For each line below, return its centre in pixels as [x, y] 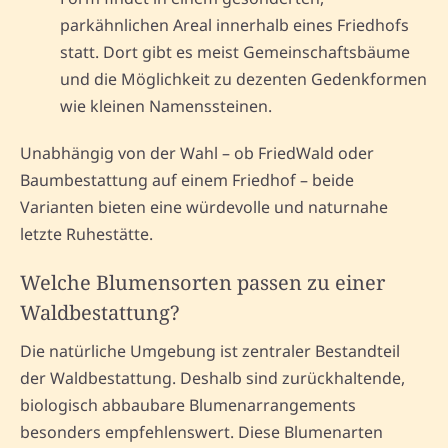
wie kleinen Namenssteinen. [166, 105]
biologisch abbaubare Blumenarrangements [188, 404]
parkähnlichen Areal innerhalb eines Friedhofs [234, 24]
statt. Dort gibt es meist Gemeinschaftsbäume [235, 51]
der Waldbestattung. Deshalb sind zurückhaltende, [212, 377]
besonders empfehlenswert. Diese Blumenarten [201, 431]
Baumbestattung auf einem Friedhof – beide [187, 179]
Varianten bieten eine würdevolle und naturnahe [204, 206]
